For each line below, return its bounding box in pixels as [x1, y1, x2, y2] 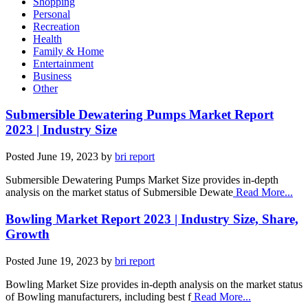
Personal [33, 8, 70, 20]
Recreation [33, 20, 80, 32]
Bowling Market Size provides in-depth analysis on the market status [5, 278, 302, 290]
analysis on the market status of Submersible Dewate [5, 186, 233, 199]
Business [33, 69, 71, 82]
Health [33, 32, 62, 45]
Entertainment [33, 57, 93, 69]
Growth [5, 226, 49, 241]
